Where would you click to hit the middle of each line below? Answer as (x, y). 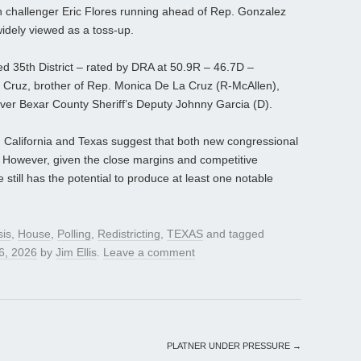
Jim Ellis (76, 253)
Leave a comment (149, 253)
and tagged (234, 234)
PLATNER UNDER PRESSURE (230, 346)
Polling (74, 234)
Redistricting (129, 234)
